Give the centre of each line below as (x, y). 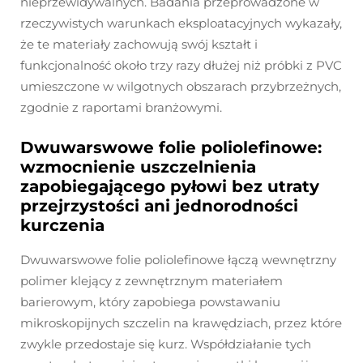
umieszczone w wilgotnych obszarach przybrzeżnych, (181, 87)
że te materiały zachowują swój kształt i (139, 45)
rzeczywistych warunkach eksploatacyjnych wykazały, (181, 23)
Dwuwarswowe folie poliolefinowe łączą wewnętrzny (178, 260)
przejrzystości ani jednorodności (159, 206)
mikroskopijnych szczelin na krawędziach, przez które (181, 323)
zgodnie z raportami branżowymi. (121, 108)
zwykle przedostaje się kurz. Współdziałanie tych (166, 344)
